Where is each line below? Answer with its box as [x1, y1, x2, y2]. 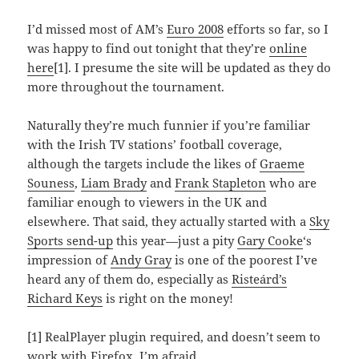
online [269, 40, 308, 57]
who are [266, 175, 317, 192]
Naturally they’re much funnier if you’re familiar [27, 117, 311, 134]
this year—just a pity [113, 232, 238, 249]
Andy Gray [111, 252, 172, 268]
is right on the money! [103, 290, 234, 307]
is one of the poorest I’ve [171, 252, 318, 268]
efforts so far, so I [224, 21, 329, 38]
